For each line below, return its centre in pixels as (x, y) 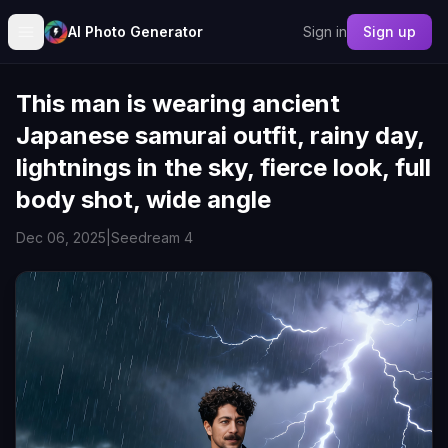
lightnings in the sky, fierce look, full (223, 167)
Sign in (325, 31)
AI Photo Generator (135, 31)
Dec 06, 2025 (61, 237)
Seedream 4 (152, 237)
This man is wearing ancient (178, 103)
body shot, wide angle (143, 199)
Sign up (389, 31)
